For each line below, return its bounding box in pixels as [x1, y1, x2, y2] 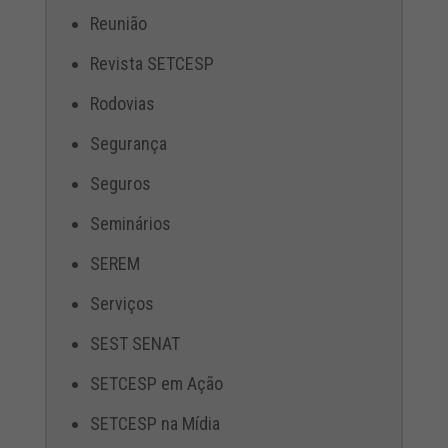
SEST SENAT [89, 333, 180, 355]
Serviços [89, 293, 154, 315]
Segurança [89, 133, 167, 155]
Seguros [89, 173, 151, 195]
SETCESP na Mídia [89, 413, 220, 435]
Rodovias [89, 93, 155, 115]
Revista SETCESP [89, 53, 214, 75]
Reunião [89, 13, 147, 35]
